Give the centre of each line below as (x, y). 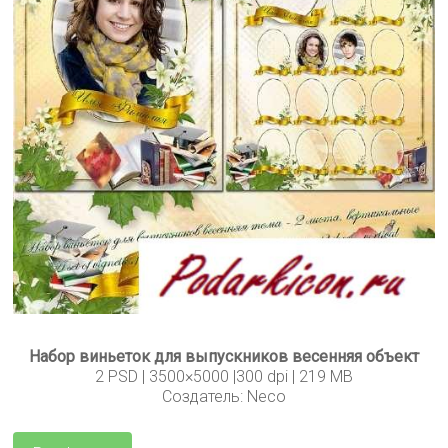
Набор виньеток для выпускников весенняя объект (223, 357)
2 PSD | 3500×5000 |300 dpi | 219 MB (223, 377)
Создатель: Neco (223, 397)
